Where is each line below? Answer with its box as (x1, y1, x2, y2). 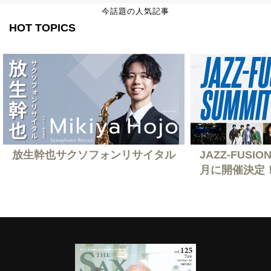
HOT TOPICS (9, 21, 76, 34)
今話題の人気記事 (102, 6, 169, 16)
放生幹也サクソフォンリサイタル (12, 148, 175, 161)
